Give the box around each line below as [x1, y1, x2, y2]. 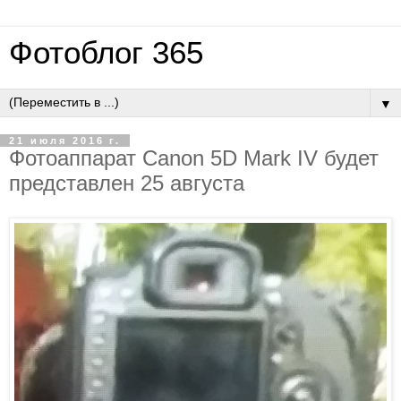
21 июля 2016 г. [9, 135, 121, 146]
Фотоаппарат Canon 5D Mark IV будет [9, 146, 379, 170]
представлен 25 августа [9, 171, 244, 195]
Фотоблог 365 [9, 36, 203, 70]
